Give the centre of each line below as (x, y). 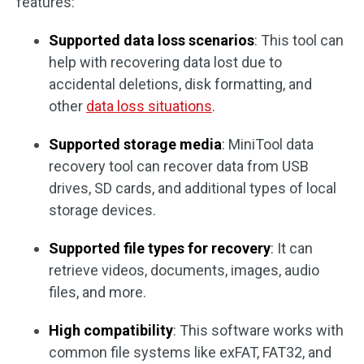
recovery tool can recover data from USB (179, 166)
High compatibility (111, 330)
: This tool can (299, 40)
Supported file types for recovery (160, 248)
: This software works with (258, 330)
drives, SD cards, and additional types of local (193, 188)
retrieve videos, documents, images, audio (184, 270)
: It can (292, 248)
